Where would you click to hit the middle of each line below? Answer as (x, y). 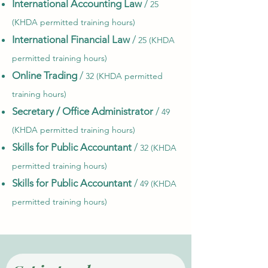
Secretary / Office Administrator (83, 111)
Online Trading (45, 75)
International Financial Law (71, 39)
